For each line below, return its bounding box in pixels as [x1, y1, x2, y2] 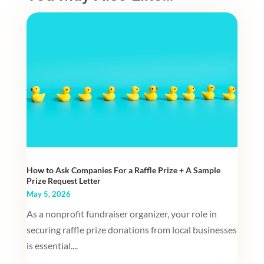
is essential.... [26, 240, 78, 252]
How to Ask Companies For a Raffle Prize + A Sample [26, 165, 220, 176]
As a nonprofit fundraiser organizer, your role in [26, 208, 217, 220]
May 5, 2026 [26, 189, 71, 199]
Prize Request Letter [26, 176, 101, 186]
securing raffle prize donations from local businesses [26, 224, 237, 236]
